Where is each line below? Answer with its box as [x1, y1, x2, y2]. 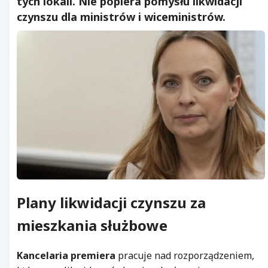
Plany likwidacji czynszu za [17, 192, 206, 212]
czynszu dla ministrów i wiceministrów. [17, 10, 226, 24]
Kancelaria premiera [17, 249, 115, 263]
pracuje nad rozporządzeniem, [115, 249, 254, 263]
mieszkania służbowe [17, 215, 167, 235]
